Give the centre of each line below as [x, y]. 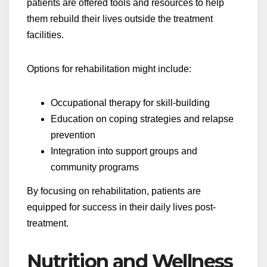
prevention [73, 135]
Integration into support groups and [124, 151]
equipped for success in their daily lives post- [121, 207]
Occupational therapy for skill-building [130, 103]
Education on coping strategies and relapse [142, 119]
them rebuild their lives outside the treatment [120, 19]
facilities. [45, 35]
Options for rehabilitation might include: [109, 69]
